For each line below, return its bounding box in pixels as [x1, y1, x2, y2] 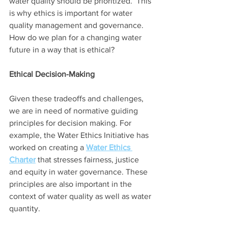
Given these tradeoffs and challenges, [9, 94, 146, 103]
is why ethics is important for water [9, 8, 134, 17]
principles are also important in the [9, 179, 134, 188]
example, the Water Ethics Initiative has [9, 130, 151, 139]
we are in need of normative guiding [9, 106, 140, 115]
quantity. [9, 204, 42, 213]
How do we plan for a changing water [9, 33, 144, 42]
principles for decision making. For [9, 118, 133, 127]
